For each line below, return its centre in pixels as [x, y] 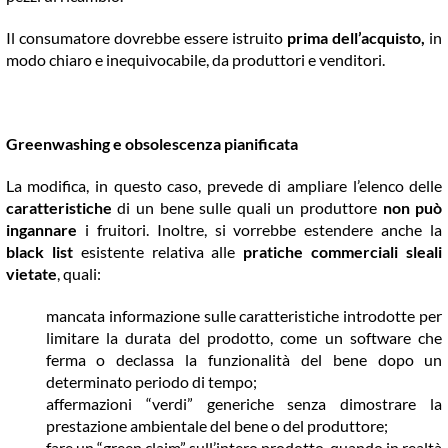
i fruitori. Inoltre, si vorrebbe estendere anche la [259, 230]
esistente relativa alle [162, 252]
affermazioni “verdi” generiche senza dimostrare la [244, 404]
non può [412, 208]
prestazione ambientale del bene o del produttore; [216, 426]
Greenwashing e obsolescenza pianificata [151, 144]
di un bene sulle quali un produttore [247, 208]
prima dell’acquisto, [356, 38]
